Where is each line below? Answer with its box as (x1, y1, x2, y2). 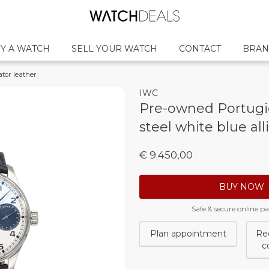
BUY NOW (219, 181, 264, 192)
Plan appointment (150, 228, 226, 239)
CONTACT (179, 43, 221, 54)
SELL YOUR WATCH (71, 43, 157, 54)
